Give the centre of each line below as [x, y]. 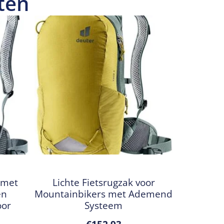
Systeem [104, 205]
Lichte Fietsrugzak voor [103, 182]
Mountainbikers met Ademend [104, 194]
